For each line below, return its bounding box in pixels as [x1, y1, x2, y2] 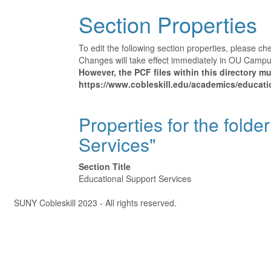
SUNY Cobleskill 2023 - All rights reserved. [11, 197, 177, 209]
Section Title [79, 160, 131, 172]
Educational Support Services [79, 172, 191, 184]
